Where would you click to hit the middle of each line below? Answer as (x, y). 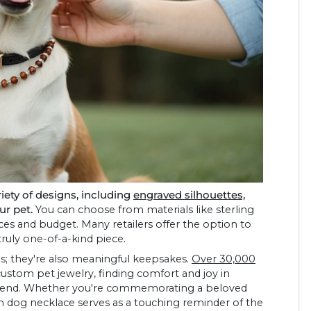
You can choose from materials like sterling (143, 210)
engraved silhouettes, (189, 195)
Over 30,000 (224, 259)
